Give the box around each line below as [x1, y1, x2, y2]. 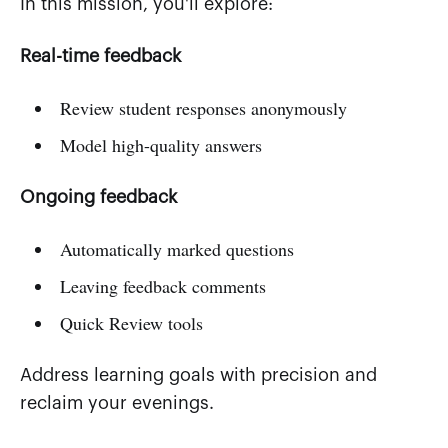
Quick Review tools [59, 310, 203, 335]
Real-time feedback [20, 46, 181, 65]
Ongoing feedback [20, 187, 177, 206]
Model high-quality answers [59, 132, 262, 157]
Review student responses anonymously [59, 95, 347, 120]
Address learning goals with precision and [20, 365, 377, 384]
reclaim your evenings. [20, 393, 214, 412]
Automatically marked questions [59, 236, 294, 261]
